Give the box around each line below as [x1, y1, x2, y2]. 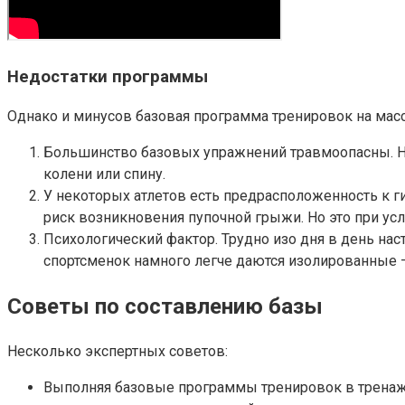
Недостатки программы [7, 66, 208, 87]
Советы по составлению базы [7, 294, 323, 320]
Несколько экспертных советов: [7, 343, 228, 361]
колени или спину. [43, 165, 165, 184]
